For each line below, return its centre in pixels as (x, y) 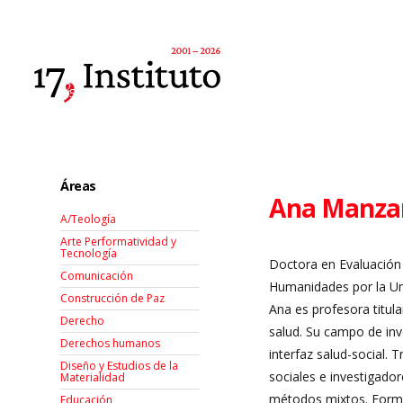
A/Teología (89, 219)
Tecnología (89, 254)
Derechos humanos (111, 344)
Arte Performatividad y (119, 242)
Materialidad (93, 378)
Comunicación (97, 276)
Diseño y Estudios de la (120, 366)
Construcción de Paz (113, 299)
